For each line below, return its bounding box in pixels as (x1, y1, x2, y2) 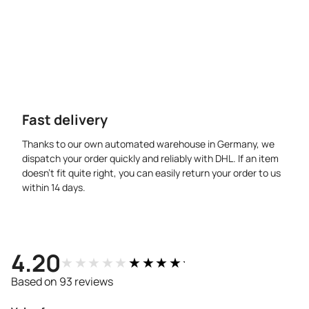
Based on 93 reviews (11, 274, 113, 290)
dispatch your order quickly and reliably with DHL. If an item (22, 152, 279, 166)
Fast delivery (22, 110, 108, 130)
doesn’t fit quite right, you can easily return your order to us (22, 166, 281, 180)
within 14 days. (22, 181, 86, 195)
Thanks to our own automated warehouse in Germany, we (22, 137, 275, 151)
